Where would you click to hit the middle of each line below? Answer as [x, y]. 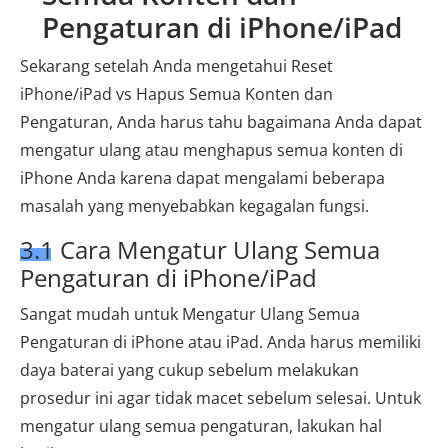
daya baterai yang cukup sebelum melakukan [189, 369]
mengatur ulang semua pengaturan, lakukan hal [201, 425]
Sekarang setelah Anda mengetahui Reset [176, 65]
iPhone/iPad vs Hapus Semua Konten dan [176, 93]
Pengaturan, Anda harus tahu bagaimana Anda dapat [221, 121]
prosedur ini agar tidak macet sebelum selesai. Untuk [220, 397]
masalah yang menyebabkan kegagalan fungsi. [194, 205]
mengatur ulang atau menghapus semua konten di [211, 149]
